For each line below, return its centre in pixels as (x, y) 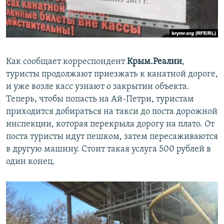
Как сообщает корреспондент (66, 62)
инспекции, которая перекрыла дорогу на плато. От (110, 124)
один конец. (30, 162)
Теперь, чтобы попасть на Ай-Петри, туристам (100, 99)
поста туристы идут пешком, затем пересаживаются (112, 137)
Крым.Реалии (154, 62)
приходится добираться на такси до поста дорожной (112, 112)
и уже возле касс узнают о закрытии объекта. (98, 87)
